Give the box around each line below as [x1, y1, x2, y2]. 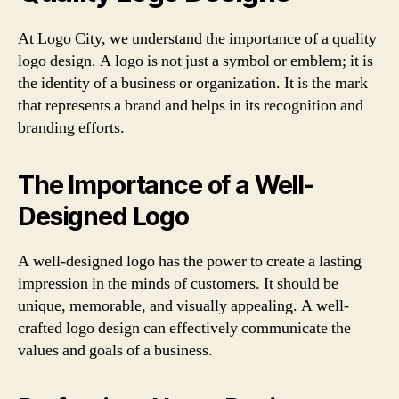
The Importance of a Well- [18, 169, 314, 200]
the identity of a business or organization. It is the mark [18, 72, 368, 94]
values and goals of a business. [18, 339, 213, 361]
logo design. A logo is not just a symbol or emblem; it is [18, 50, 373, 71]
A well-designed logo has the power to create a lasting [18, 250, 362, 272]
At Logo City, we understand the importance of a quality [18, 28, 377, 49]
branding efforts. [18, 117, 125, 138]
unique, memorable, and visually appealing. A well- [18, 295, 349, 316]
